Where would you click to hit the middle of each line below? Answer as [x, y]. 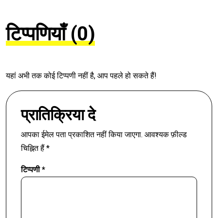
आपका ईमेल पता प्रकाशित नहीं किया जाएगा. [82, 135]
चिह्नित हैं [34, 148]
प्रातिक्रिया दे [58, 115]
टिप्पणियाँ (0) [51, 34]
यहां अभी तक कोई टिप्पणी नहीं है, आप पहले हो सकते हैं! [81, 76]
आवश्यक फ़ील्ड [166, 135]
